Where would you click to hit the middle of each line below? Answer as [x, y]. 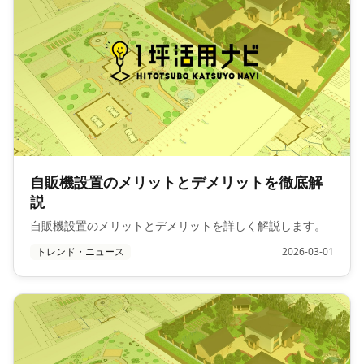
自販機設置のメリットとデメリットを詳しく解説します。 [178, 225]
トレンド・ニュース [80, 251]
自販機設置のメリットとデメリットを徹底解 [176, 182]
